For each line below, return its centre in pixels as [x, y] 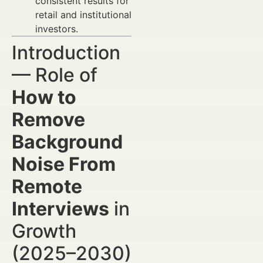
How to [44, 97]
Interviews [60, 209]
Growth [44, 231]
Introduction [66, 53]
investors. [57, 29]
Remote [47, 186]
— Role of [55, 75]
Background [67, 142]
